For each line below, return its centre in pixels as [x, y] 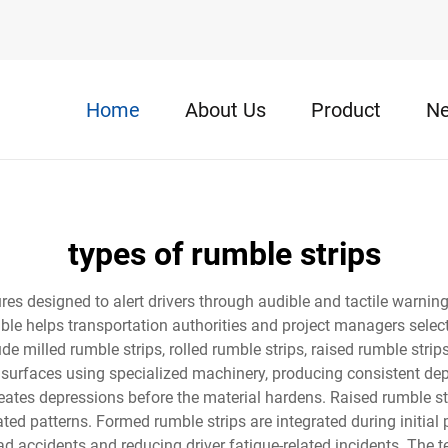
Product [346, 109]
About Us [225, 109]
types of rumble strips [224, 254]
